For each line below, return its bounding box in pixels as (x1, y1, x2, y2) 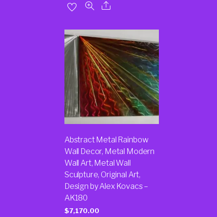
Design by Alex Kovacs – (64, 182, 149, 191)
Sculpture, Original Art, (64, 170, 141, 180)
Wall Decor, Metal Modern (64, 147, 155, 156)
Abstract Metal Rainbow (64, 135, 149, 145)
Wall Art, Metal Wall (64, 158, 131, 168)
